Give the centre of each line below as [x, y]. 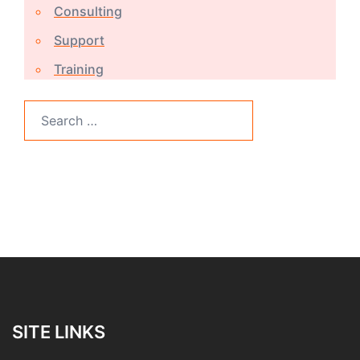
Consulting [88, 11]
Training [79, 69]
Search [44, 110]
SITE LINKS [59, 331]
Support [79, 40]
